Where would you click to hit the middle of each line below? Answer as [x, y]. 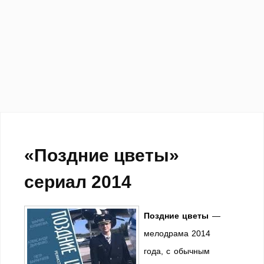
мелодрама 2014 [177, 233]
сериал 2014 [78, 182]
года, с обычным [177, 251]
